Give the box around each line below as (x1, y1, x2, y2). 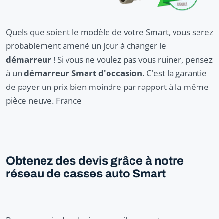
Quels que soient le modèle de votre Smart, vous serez (6, 26, 213, 38)
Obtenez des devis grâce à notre (6, 154, 184, 167)
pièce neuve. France (6, 94, 82, 106)
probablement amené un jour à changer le (6, 40, 166, 51)
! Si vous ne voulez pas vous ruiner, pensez (51, 53, 213, 65)
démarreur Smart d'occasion (24, 67, 142, 79)
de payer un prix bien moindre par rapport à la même (6, 81, 209, 92)
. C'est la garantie (142, 67, 207, 79)
